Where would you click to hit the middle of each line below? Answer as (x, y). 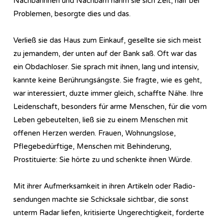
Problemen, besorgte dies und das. (72, 14)
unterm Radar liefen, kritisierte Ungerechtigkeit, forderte (109, 212)
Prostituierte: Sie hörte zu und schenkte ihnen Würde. (103, 159)
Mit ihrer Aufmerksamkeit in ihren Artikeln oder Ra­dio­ (104, 186)
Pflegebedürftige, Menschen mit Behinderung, (92, 146)
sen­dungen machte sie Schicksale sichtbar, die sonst (101, 199)
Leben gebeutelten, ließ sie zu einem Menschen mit (101, 120)
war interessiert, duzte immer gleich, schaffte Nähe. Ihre (108, 93)
